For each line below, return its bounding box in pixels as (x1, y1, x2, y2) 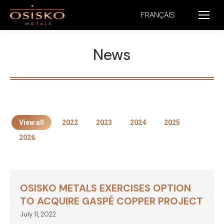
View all (19, 118, 44, 126)
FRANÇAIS (141, 10, 175, 19)
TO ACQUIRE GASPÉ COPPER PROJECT (20, 194, 203, 207)
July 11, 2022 (20, 210, 56, 218)
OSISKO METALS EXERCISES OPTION (20, 181, 191, 194)
